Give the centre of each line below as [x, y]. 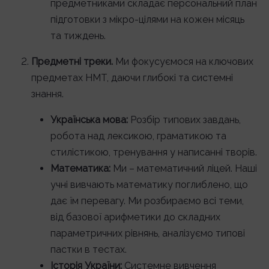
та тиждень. [78, 36]
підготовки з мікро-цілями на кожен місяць [147, 20]
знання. [47, 94]
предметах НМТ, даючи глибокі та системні [132, 78]
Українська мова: [89, 120]
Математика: [80, 168]
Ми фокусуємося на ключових [183, 62]
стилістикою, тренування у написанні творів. [154, 152]
